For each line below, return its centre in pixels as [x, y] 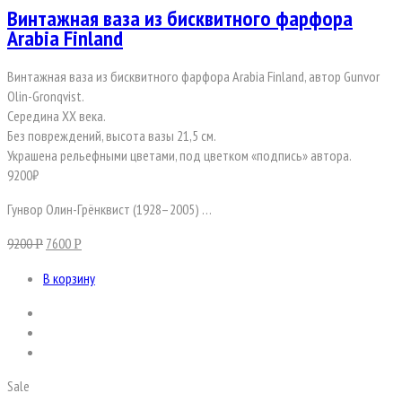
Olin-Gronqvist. [46, 96]
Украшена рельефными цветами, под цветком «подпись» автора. [179, 156]
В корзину [69, 279]
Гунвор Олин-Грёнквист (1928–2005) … [109, 210]
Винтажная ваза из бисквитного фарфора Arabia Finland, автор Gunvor [193, 77]
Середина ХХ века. [57, 116]
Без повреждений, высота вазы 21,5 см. [112, 136]
